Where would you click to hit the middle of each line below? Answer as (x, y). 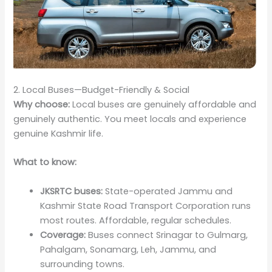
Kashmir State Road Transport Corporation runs (146, 206)
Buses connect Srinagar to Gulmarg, (167, 235)
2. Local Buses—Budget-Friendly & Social (102, 90)
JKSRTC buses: (72, 191)
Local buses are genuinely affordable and (163, 105)
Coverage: (63, 235)
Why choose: (42, 105)
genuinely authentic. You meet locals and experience (130, 119)
